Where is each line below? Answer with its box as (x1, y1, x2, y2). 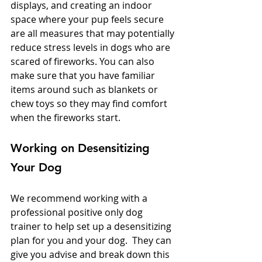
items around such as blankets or (11, 83, 160, 96)
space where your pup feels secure (11, 13, 166, 26)
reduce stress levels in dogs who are (11, 41, 173, 54)
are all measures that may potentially (11, 27, 177, 40)
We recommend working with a (11, 192, 150, 205)
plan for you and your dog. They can (11, 234, 174, 247)
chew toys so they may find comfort (11, 97, 170, 111)
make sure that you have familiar (11, 69, 157, 82)
